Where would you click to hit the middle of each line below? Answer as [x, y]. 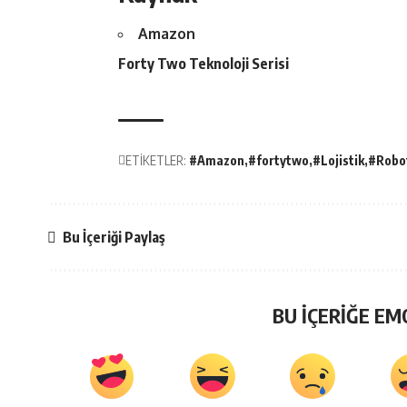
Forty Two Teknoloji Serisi [203, 63]
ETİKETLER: [156, 161]
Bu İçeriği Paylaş [114, 237]
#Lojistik [338, 161]
